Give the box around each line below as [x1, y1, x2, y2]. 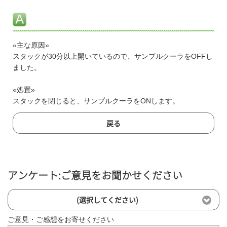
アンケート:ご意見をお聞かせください [8, 170, 182, 181]
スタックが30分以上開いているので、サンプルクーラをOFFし [13, 52, 213, 61]
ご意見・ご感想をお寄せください [8, 215, 114, 223]
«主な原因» [13, 41, 49, 50]
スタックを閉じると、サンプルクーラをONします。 [13, 97, 179, 105]
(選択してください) [76, 196, 138, 204]
